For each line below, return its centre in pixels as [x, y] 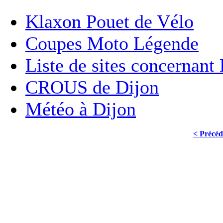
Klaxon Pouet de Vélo [110, 21]
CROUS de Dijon [92, 87]
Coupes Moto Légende [112, 43]
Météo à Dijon [81, 109]
